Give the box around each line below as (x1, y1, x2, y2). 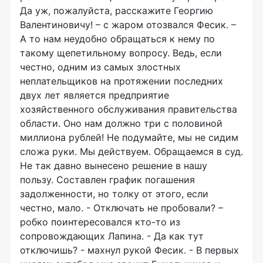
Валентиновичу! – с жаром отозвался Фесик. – (20, 19, 236, 31)
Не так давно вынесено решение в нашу (20, 160, 207, 171)
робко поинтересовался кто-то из (20, 216, 180, 228)
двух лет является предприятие (20, 89, 169, 101)
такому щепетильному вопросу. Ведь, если (20, 47, 222, 59)
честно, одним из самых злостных (20, 61, 181, 73)
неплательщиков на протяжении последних (20, 75, 223, 87)
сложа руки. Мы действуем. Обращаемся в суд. (20, 146, 243, 157)
